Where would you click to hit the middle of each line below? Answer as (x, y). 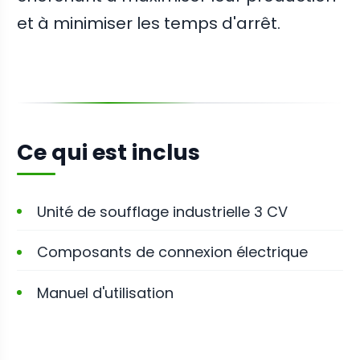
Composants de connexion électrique (172, 252)
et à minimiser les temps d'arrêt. (149, 24)
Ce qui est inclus (109, 153)
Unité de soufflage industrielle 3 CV (162, 211)
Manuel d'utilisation (105, 292)
